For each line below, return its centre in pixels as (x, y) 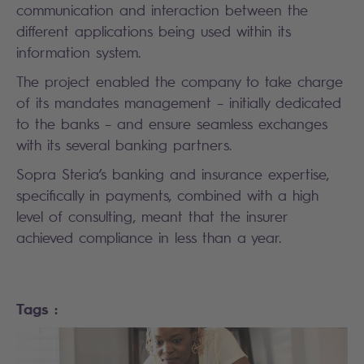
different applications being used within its (154, 31)
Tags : (37, 308)
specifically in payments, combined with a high (167, 195)
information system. (78, 52)
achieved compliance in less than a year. (149, 237)
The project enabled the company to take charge (180, 81)
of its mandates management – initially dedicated (179, 102)
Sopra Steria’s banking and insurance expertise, (173, 174)
